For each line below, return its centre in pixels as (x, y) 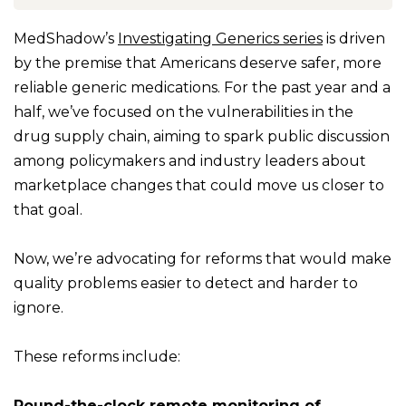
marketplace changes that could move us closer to (199, 186)
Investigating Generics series (220, 39)
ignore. (39, 308)
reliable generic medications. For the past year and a (202, 88)
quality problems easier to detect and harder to (186, 284)
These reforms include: (97, 357)
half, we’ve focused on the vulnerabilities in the (184, 112)
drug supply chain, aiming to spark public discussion (202, 137)
